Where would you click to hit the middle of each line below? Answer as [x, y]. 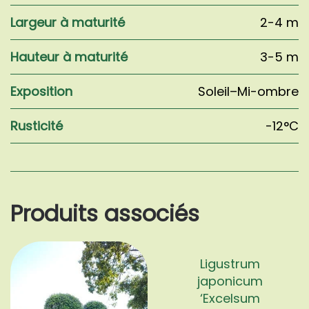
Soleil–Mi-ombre [248, 92]
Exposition [41, 92]
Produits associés [105, 214]
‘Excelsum [230, 299]
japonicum [230, 281]
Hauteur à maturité [69, 57]
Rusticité [37, 126]
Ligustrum [230, 264]
